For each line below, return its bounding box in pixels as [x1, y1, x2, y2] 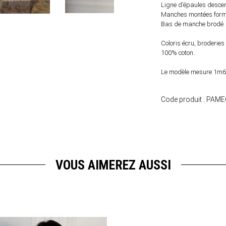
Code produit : [161, 95, 206, 103]
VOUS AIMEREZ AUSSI [55, 157, 171, 173]
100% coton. [161, 48, 195, 56]
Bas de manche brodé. [161, 20, 225, 28]
